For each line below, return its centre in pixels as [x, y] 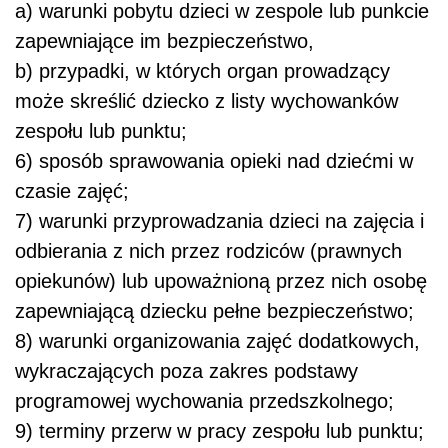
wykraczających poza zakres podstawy [186, 371]
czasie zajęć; [72, 191]
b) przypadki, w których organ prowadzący [202, 71]
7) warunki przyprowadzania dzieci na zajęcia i [219, 221]
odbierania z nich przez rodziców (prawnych [208, 251]
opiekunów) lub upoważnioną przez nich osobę [221, 281]
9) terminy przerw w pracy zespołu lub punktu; [219, 431]
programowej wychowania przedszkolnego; [204, 401]
